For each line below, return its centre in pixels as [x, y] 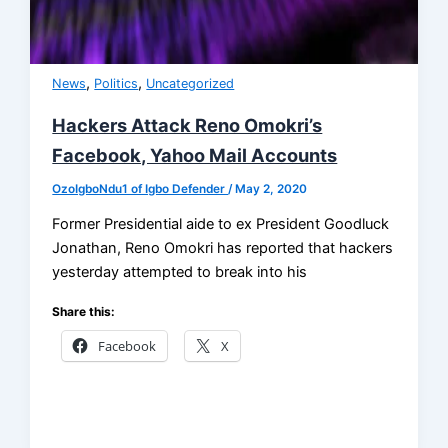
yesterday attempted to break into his [180, 272]
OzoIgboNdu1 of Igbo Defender [140, 188]
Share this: [84, 311]
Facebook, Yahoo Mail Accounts [195, 154]
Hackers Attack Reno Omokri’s [187, 124]
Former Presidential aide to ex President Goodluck [221, 224]
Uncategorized [190, 83]
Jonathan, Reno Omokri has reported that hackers [223, 248]
